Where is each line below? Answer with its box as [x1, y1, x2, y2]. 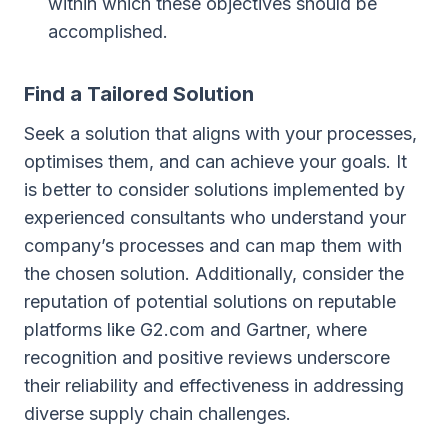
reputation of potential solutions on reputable [24, 291, 396, 312]
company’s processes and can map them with [24, 235, 402, 256]
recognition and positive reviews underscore [24, 347, 390, 368]
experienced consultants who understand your [24, 207, 406, 228]
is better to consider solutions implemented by [24, 179, 405, 200]
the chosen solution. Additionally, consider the [24, 263, 404, 284]
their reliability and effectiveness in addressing [24, 375, 404, 396]
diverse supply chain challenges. [24, 403, 296, 424]
